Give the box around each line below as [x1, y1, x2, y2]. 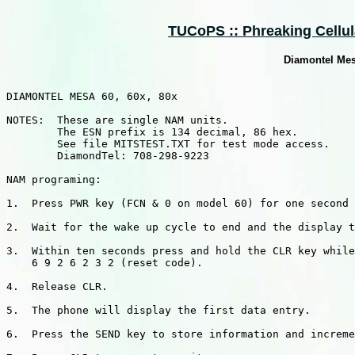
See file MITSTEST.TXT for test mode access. [6, 138, 330, 150]
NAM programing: [6, 174, 101, 185]
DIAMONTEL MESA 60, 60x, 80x [6, 90, 177, 102]
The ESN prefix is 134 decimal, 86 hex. [6, 126, 298, 138]
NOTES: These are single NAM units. [6, 114, 228, 126]
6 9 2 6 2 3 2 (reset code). [6, 257, 203, 269]
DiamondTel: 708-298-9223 [6, 150, 209, 162]
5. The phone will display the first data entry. [6, 304, 311, 316]
